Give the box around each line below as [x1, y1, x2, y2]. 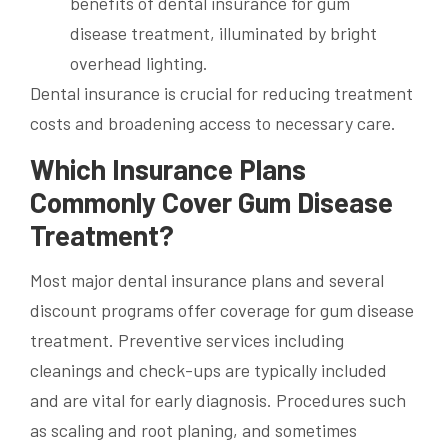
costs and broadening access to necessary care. [30, 111, 396, 134]
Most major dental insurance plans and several [30, 268, 384, 291]
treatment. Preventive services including [30, 328, 344, 351]
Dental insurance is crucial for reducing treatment [30, 81, 413, 104]
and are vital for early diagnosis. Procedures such [30, 388, 406, 411]
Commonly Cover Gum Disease [30, 184, 393, 219]
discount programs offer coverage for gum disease [30, 298, 414, 321]
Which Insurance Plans [30, 151, 306, 186]
